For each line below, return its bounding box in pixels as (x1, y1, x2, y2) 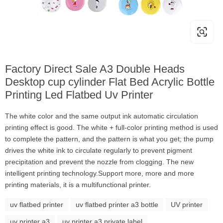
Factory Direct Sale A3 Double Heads (5, 63, 185, 75)
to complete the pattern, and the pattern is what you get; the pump (5, 135, 214, 143)
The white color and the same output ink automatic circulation (5, 112, 198, 120)
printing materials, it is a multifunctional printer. (5, 181, 151, 189)
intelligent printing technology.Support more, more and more (5, 169, 194, 177)
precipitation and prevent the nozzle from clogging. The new (5, 158, 194, 166)
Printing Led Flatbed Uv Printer (5, 89, 153, 101)
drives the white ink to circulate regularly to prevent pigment (5, 146, 192, 154)
